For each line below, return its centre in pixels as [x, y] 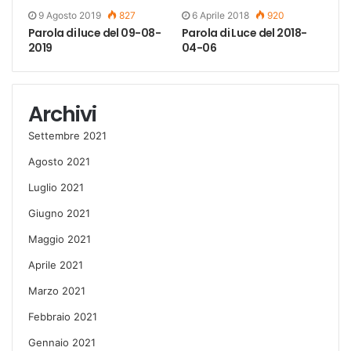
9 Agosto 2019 [70, 15]
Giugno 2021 [59, 213]
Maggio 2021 [60, 239]
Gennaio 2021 [62, 342]
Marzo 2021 [57, 290]
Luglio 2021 [56, 187]
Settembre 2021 [67, 135]
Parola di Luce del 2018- [244, 33]
